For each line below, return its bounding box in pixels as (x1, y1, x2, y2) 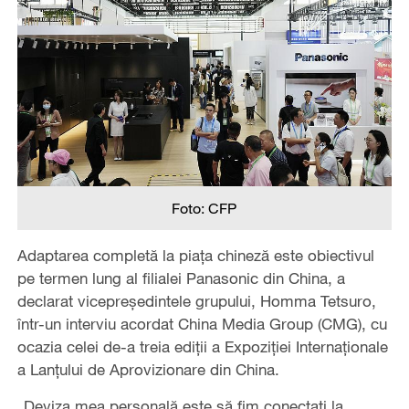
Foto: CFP (172, 198, 237, 217)
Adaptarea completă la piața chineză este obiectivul (16, 245, 374, 265)
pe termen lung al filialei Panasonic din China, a (16, 267, 345, 288)
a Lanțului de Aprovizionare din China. (16, 359, 279, 379)
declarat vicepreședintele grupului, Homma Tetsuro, (16, 290, 376, 310)
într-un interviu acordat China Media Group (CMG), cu (16, 313, 387, 333)
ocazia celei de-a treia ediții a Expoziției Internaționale (16, 336, 388, 356)
